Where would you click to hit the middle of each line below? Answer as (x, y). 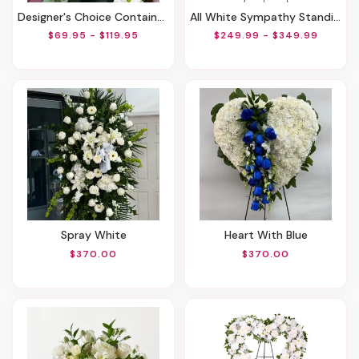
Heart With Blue (269, 235)
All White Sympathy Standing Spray (265, 16)
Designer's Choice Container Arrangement (91, 16)
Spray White (97, 235)
